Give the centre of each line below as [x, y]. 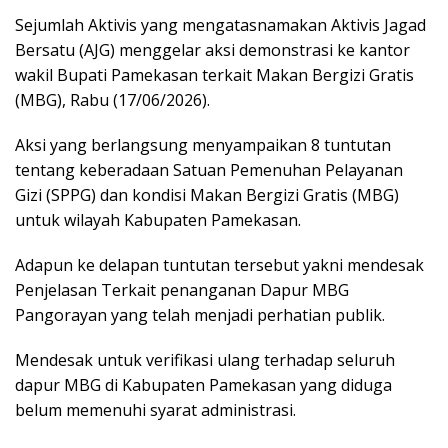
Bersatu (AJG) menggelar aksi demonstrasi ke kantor [212, 49]
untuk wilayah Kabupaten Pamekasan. [158, 219]
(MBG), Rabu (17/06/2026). [112, 99]
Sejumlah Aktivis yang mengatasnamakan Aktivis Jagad [220, 24]
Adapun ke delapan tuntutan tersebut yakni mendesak [219, 264]
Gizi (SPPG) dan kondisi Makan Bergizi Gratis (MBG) [207, 194]
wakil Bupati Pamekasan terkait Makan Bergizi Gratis [214, 74]
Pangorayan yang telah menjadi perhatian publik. [200, 314]
